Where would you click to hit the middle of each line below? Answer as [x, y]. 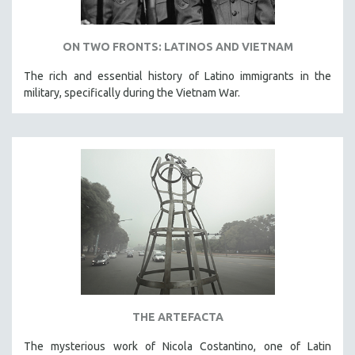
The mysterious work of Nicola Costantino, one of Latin [177, 346]
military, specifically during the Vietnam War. [132, 93]
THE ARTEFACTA [177, 317]
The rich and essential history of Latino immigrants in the [177, 76]
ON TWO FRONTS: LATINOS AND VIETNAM [177, 47]
